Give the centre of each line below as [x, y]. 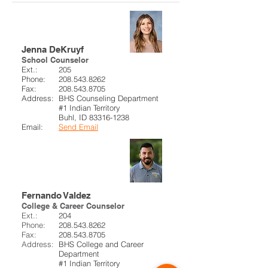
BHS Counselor [62, 25]
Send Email [78, 127]
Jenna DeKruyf [53, 49]
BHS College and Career [101, 244]
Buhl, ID [74, 117]
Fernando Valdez [56, 195]
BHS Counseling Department [109, 98]
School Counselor [55, 60]
